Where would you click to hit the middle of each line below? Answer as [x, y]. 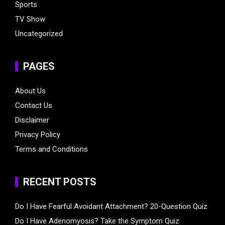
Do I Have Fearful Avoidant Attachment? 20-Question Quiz [111, 206]
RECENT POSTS [60, 182]
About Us [30, 91]
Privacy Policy [38, 134]
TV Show [30, 19]
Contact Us [34, 105]
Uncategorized [39, 33]
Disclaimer [32, 120]
